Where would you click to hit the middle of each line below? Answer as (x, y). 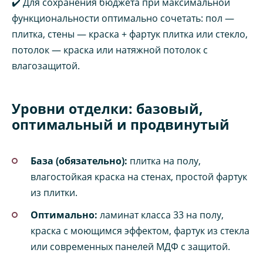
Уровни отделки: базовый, (107, 108)
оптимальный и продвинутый (121, 124)
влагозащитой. (46, 65)
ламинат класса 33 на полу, (161, 215)
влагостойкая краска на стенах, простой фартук (139, 176)
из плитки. (54, 192)
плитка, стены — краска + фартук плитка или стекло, (130, 34)
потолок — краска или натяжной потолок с (110, 50)
